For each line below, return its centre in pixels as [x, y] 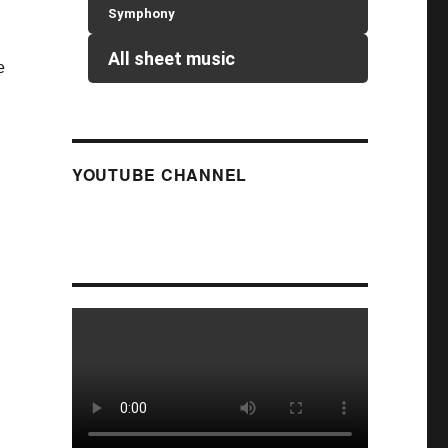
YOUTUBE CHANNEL [159, 174]
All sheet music [172, 58]
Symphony [142, 13]
